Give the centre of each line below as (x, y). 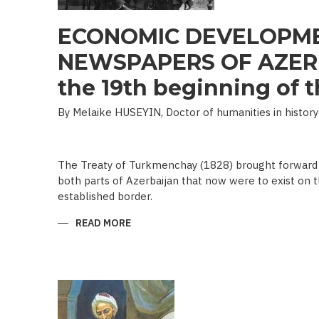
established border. (105, 196)
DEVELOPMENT (166, 243)
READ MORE (103, 223)
